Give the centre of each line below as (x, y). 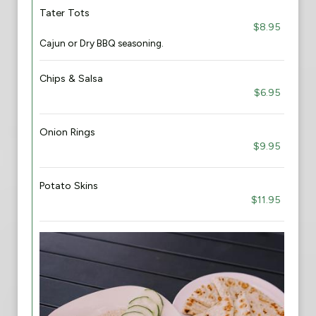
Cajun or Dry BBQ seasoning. (102, 43)
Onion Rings (67, 132)
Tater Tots (65, 13)
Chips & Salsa (71, 78)
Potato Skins (69, 186)
